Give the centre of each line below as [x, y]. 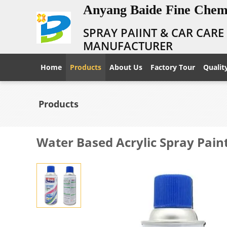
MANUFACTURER [128, 45]
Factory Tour [173, 67]
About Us [126, 67]
